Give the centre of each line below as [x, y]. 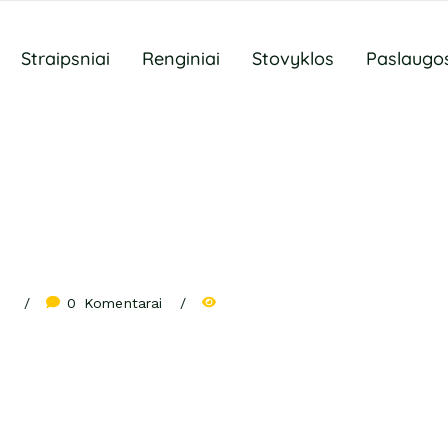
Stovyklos [293, 58]
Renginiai [181, 58]
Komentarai [123, 303]
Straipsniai [65, 58]
